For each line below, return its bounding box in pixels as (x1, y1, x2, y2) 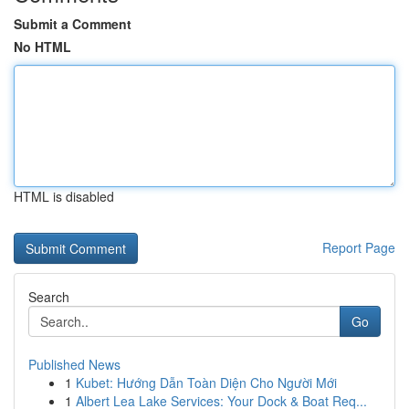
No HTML (14, 37, 71, 56)
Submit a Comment (14, 15, 131, 33)
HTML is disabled (14, 187, 114, 205)
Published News (28, 355, 121, 373)
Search (28, 288, 69, 306)
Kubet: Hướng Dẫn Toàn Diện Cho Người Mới (76, 373, 337, 392)
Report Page (322, 238, 395, 257)
